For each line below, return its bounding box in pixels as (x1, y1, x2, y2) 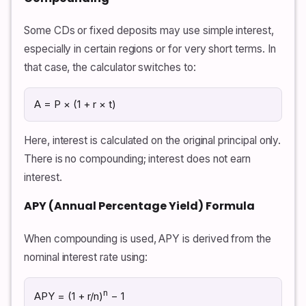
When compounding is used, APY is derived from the (24, 232, 271, 245)
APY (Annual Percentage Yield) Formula (24, 198, 255, 214)
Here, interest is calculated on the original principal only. (24, 134, 281, 148)
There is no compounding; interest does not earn (24, 152, 251, 166)
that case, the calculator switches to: (24, 61, 196, 74)
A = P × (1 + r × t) (34, 98, 116, 111)
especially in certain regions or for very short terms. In (24, 42, 276, 56)
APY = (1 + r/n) (34, 289, 103, 303)
